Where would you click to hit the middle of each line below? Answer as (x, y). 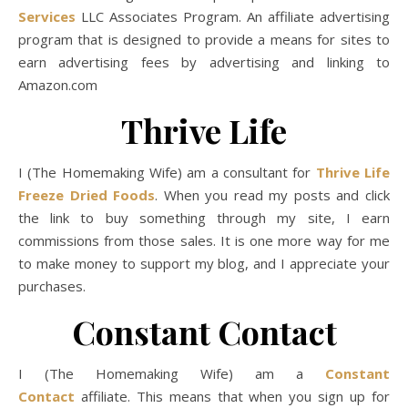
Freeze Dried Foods (87, 195)
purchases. (54, 286)
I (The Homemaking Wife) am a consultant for (167, 172)
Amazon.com (58, 85)
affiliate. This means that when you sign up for (232, 396)
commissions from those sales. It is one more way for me (204, 240)
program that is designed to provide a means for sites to (204, 39)
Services (47, 16)
